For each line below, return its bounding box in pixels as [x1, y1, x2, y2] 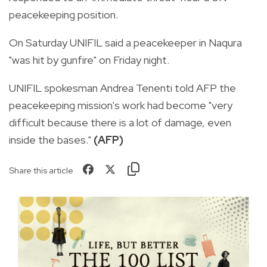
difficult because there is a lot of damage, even [9, 115, 231, 129]
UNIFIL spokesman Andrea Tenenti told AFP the [9, 80, 236, 95]
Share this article [9, 164, 73, 176]
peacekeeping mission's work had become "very [9, 98, 232, 112]
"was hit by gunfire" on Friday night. [9, 52, 169, 67]
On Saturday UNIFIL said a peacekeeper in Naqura [9, 35, 242, 49]
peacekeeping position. [9, 7, 118, 21]
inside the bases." [9, 132, 94, 147]
